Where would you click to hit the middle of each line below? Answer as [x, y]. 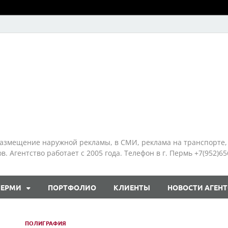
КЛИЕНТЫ [132, 187]
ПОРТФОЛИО [72, 187]
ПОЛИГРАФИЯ [46, 223]
